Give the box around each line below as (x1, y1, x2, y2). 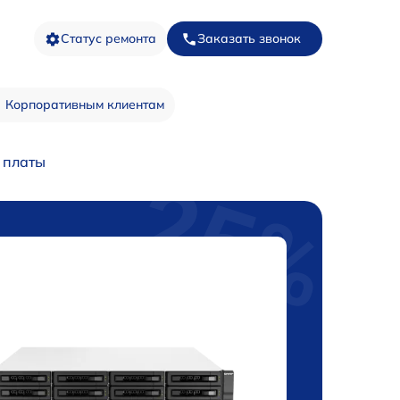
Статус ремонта (61, 30, 156, 47)
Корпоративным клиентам (4, 96, 164, 112)
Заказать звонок (197, 30, 301, 47)
